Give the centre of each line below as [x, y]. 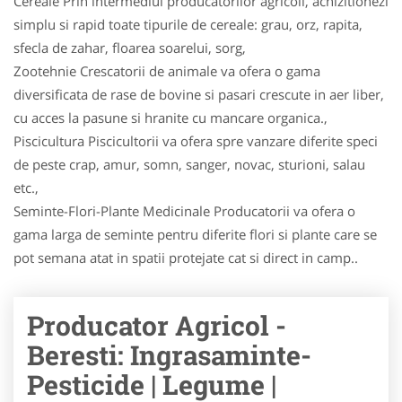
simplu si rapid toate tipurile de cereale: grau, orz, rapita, [188, 24]
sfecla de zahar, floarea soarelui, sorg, [130, 48]
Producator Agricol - [157, 325]
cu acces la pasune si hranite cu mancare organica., [170, 118]
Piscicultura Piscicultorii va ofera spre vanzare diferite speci [196, 141]
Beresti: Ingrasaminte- [169, 355]
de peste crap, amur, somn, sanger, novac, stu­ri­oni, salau [189, 164]
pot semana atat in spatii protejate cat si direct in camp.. [186, 258]
